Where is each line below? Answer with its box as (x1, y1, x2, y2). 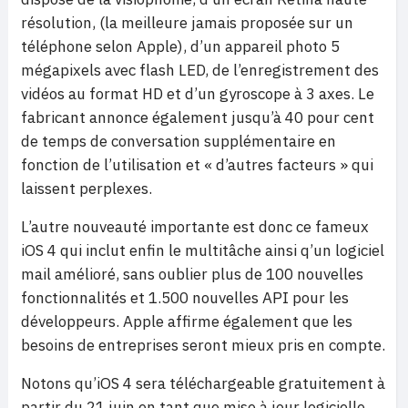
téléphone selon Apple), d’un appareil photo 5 (21, 36, 340, 56)
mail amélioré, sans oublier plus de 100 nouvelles (21, 264, 363, 284)
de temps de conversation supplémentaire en (21, 131, 336, 151)
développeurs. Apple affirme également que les (21, 311, 352, 331)
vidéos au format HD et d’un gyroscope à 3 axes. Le (21, 84, 374, 104)
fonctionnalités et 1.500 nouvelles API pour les (21, 288, 349, 308)
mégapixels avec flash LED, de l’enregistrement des (21, 60, 379, 80)
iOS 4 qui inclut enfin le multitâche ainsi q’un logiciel (21, 240, 384, 260)
